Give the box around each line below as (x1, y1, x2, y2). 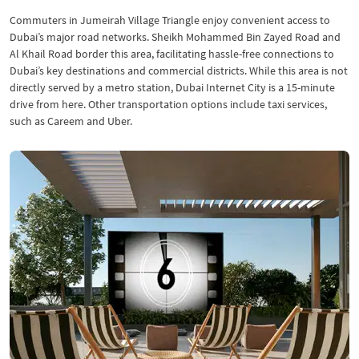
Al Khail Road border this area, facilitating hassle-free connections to (10, 46, 334, 61)
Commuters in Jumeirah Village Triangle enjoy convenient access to (10, 13, 330, 27)
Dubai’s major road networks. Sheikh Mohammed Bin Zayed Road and (10, 30, 341, 44)
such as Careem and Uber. (10, 114, 132, 128)
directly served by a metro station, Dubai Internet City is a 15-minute (10, 80, 335, 95)
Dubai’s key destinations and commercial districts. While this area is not (10, 63, 348, 78)
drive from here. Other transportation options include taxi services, (10, 97, 327, 111)
